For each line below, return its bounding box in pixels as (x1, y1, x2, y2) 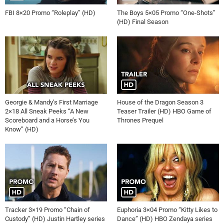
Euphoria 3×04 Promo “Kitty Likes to (117, 205, 217, 213)
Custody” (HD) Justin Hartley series (5, 214, 105, 222)
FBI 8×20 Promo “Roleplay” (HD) (5, 9, 95, 16)
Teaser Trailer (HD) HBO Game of (117, 107, 211, 115)
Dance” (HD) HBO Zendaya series (117, 214, 212, 222)
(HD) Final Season (117, 18, 168, 25)
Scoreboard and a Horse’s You (5, 116, 89, 124)
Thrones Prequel (117, 116, 163, 124)
